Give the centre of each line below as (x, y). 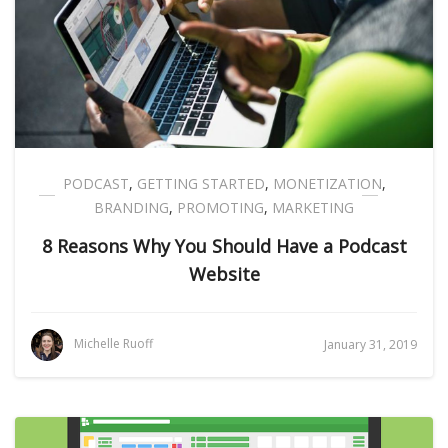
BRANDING (131, 207)
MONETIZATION (327, 183)
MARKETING (313, 207)
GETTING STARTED (200, 183)
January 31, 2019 (370, 344)
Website (224, 274)
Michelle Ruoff (113, 344)
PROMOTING (220, 207)
